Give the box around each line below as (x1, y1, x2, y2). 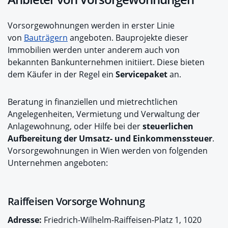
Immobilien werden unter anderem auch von (8, 44, 180, 55)
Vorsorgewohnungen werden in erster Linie (8, 19, 175, 31)
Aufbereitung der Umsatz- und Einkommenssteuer (8, 132, 212, 144)
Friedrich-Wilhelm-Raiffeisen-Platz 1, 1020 (42, 214, 202, 225)
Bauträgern (24, 32, 68, 43)
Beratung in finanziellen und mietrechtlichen (8, 96, 178, 107)
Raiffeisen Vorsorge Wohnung (8, 194, 145, 208)
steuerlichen (142, 120, 193, 132)
